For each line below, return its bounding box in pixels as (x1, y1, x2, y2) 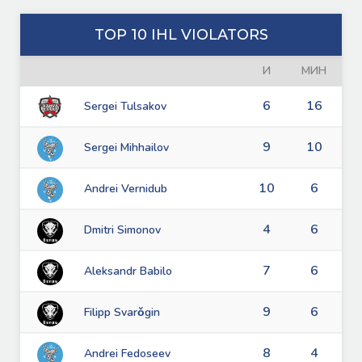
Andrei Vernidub (84, 181, 167, 197)
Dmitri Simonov (84, 222, 161, 238)
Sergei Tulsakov (84, 99, 166, 115)
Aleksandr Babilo (84, 263, 172, 280)
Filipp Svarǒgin (84, 305, 160, 321)
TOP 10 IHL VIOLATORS (94, 26, 268, 44)
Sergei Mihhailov (84, 140, 169, 156)
